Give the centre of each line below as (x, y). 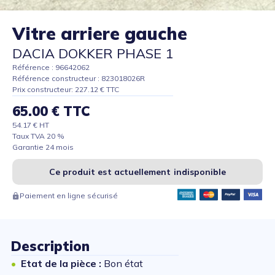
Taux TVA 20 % (38, 136)
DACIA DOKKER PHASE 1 (93, 54)
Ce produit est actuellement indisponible (137, 172)
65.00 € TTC (51, 111)
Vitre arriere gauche (100, 34)
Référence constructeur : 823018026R (79, 79)
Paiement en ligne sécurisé (69, 196)
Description (50, 246)
